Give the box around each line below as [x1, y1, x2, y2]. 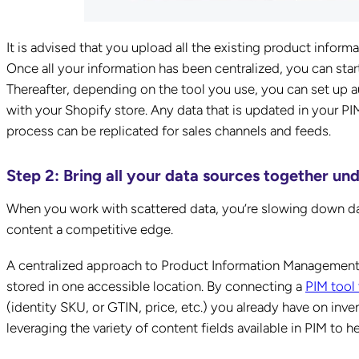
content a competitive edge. [6, 220, 173, 237]
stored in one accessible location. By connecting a [6, 277, 305, 294]
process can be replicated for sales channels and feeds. [6, 122, 331, 139]
